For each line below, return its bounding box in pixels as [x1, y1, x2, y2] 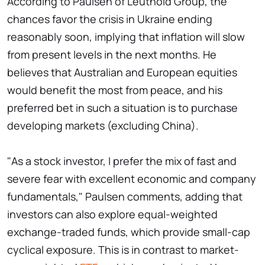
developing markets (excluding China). [7, 118, 199, 133]
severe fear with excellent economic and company [7, 172, 256, 186]
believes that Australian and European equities [7, 65, 237, 80]
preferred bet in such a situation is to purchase [7, 101, 238, 115]
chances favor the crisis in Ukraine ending [7, 12, 212, 27]
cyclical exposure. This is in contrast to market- [7, 243, 239, 257]
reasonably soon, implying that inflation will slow [7, 30, 245, 44]
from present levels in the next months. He [7, 47, 216, 62]
